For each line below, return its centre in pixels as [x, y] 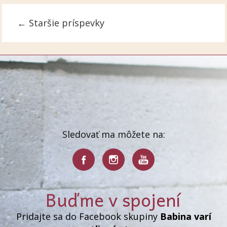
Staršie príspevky [66, 23]
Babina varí [185, 216]
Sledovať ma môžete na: [113, 134]
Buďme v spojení [113, 199]
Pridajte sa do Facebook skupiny [88, 216]
